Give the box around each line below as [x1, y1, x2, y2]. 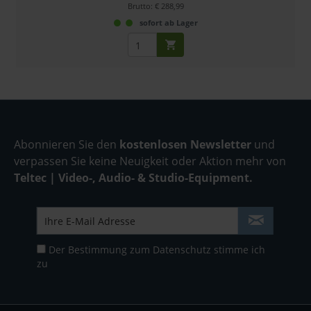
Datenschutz [152, 243, 211, 257]
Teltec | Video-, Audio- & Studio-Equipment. [14, 170, 253, 186]
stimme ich [210, 243, 265, 257]
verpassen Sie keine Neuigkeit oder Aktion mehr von [14, 153, 286, 169]
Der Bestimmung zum [48, 243, 153, 257]
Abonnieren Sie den [14, 137, 119, 153]
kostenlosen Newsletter [119, 137, 251, 153]
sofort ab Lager [139, 17, 198, 28]
